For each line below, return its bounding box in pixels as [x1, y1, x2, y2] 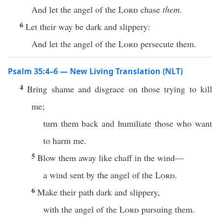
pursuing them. [139, 203, 195, 215]
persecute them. [138, 38, 196, 50]
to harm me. [43, 135, 86, 146]
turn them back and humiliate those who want [43, 117, 212, 129]
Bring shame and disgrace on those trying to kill [27, 83, 213, 95]
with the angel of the [43, 203, 119, 215]
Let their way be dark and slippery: [26, 21, 150, 32]
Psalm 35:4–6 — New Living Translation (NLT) [8, 66, 183, 77]
